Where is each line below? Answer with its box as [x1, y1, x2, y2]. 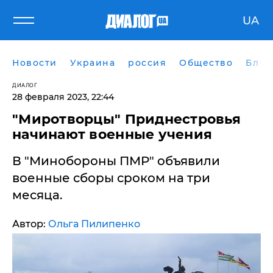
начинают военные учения [12, 126, 213, 143]
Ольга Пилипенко [48, 218, 140, 230]
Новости [12, 57, 57, 68]
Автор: [12, 218, 48, 230]
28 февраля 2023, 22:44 [12, 91, 114, 102]
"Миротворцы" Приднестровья [12, 111, 241, 127]
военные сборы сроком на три [12, 171, 210, 185]
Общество [179, 57, 233, 68]
